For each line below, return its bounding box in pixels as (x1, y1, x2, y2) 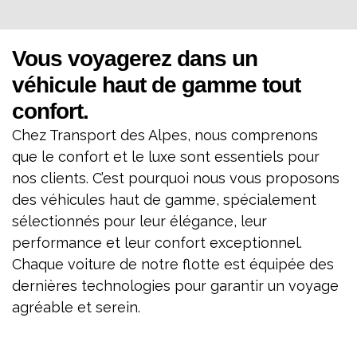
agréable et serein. (12, 299, 140, 316)
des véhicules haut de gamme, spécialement (12, 191, 316, 209)
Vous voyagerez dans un (12, 46, 257, 72)
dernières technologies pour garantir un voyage (12, 277, 339, 295)
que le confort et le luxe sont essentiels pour (12, 148, 320, 166)
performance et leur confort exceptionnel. (12, 234, 302, 252)
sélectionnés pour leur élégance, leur (12, 213, 267, 230)
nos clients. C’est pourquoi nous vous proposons (12, 170, 339, 187)
